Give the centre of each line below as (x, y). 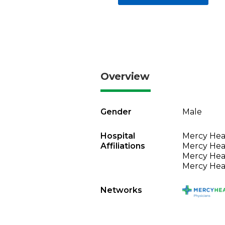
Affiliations (123, 146)
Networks (121, 190)
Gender (116, 112)
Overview (125, 76)
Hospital (118, 136)
